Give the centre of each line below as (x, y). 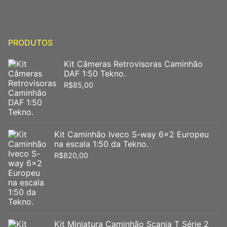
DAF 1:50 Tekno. (95, 73)
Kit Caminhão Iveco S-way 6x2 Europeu (131, 134)
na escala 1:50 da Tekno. (101, 144)
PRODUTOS (30, 42)
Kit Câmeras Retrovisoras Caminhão (133, 64)
